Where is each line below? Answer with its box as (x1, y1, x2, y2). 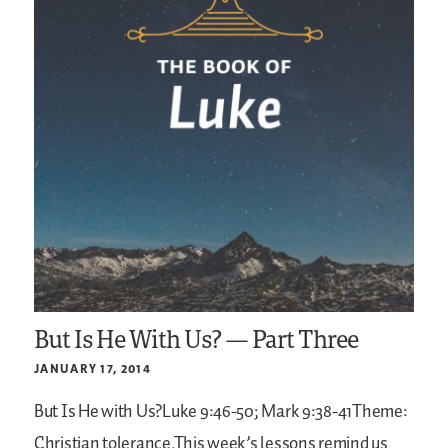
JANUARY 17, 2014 (34, 361, 151, 377)
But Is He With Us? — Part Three (34, 322, 359, 356)
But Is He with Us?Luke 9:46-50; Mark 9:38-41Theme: (34, 398, 408, 427)
